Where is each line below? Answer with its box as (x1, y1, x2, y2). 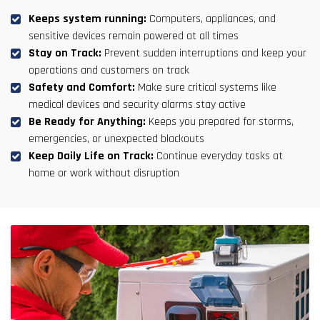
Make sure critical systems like (135, 80, 276, 96)
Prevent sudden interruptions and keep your (101, 46, 306, 61)
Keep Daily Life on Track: (29, 149, 154, 164)
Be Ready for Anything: (29, 114, 146, 130)
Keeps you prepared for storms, (146, 114, 294, 130)
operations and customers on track (29, 63, 189, 79)
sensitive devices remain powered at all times (29, 29, 239, 44)
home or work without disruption (29, 166, 179, 181)
